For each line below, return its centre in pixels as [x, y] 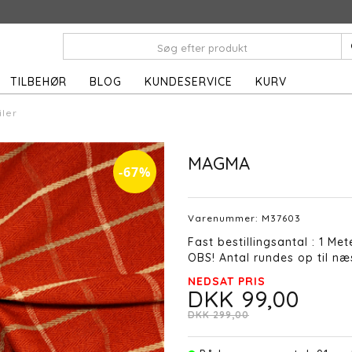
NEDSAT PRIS [227, 281]
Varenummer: [225, 218]
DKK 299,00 [218, 314]
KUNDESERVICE [189, 82]
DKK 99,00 [244, 299]
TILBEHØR [38, 82]
